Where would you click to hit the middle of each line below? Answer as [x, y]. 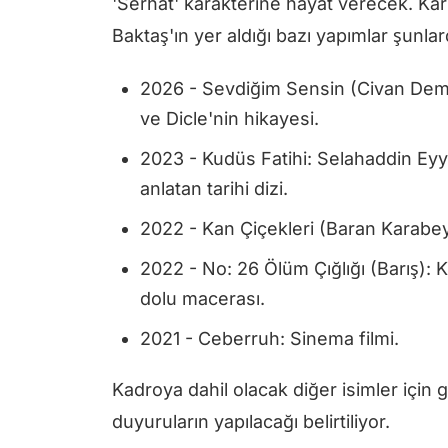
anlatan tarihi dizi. [214, 189]
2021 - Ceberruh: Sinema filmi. [269, 339]
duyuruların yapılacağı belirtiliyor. [251, 422]
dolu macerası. [202, 299]
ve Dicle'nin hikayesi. [229, 119]
